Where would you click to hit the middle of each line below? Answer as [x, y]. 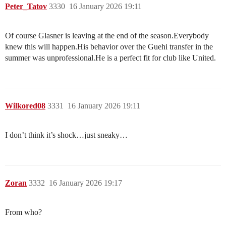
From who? [23, 212]
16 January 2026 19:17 [86, 183]
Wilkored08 [25, 106]
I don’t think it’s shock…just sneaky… [66, 135]
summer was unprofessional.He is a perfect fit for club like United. [110, 58]
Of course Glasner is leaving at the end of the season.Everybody [107, 36]
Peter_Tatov [26, 7]
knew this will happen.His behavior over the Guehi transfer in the [109, 47]
